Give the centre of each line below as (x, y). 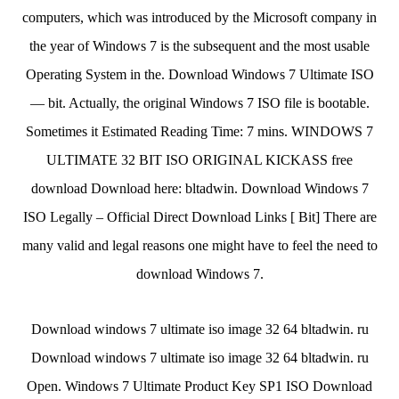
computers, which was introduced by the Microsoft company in (199, 17)
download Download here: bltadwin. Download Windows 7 (199, 188)
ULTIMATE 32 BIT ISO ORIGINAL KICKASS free (199, 160)
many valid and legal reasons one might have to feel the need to (199, 245)
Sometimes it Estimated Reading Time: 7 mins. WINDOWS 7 (199, 131)
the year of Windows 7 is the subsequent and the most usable (199, 46)
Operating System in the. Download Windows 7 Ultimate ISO (199, 74)
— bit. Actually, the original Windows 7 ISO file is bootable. (199, 103)
